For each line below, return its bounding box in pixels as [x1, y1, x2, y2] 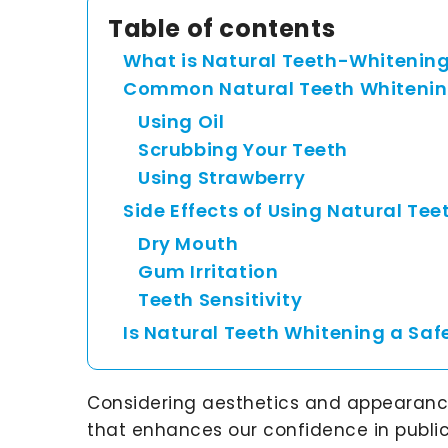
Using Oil [138, 108, 225, 134]
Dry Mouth [138, 230, 239, 256]
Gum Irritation [138, 258, 279, 284]
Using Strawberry [138, 164, 306, 190]
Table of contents [108, 11, 336, 45]
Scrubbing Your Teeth [138, 136, 348, 162]
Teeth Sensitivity [138, 286, 303, 312]
